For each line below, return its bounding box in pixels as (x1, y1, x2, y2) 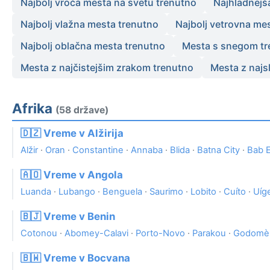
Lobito (190, 186, 216, 198)
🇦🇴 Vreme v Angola (20, 169, 123, 181)
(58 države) (55, 104, 108, 116)
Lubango (58, 186, 95, 198)
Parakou (192, 228, 226, 239)
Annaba (131, 145, 163, 156)
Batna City (197, 145, 240, 156)
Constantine (72, 145, 124, 156)
